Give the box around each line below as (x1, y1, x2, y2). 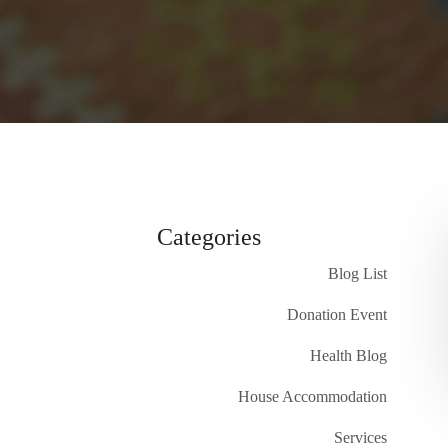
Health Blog (310, 346, 387, 364)
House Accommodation (238, 387, 387, 405)
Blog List (328, 264, 387, 282)
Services (334, 428, 387, 446)
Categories (157, 223, 261, 250)
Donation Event (287, 305, 387, 323)
